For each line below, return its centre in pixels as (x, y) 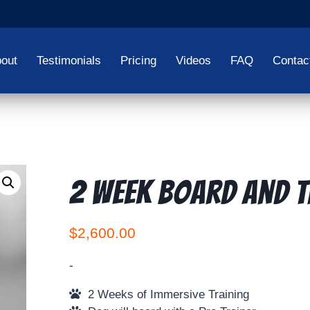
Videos (193, 61)
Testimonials (69, 61)
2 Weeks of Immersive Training (165, 294)
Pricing (138, 61)
